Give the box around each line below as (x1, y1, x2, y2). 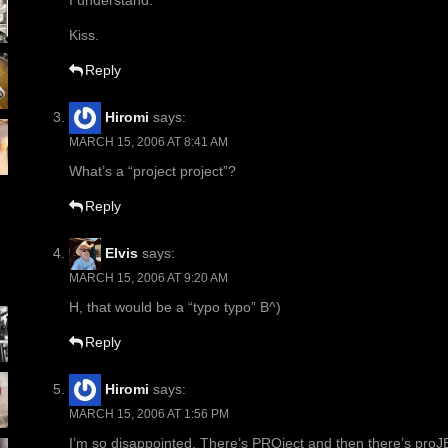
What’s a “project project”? (69, 163, 236, 180)
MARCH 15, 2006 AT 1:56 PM (69, 407, 229, 422)
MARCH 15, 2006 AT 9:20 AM (69, 271, 228, 286)
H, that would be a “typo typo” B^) (69, 299, 281, 316)
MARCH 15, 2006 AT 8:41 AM (69, 135, 228, 150)
